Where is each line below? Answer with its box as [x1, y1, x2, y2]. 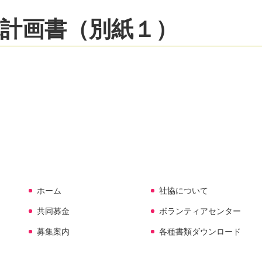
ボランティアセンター [159, 205, 242, 217]
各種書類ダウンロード [159, 225, 242, 237]
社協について [159, 184, 209, 196]
